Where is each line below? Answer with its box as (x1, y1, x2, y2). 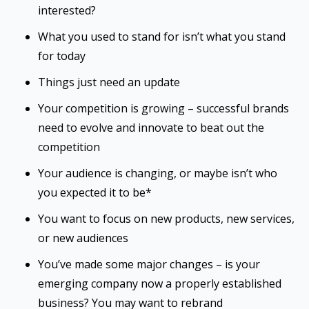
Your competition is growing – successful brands (38, 101, 289, 116)
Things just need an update (38, 74, 180, 90)
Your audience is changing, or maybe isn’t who (38, 166, 277, 181)
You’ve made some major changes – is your (38, 257, 260, 272)
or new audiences (38, 230, 128, 246)
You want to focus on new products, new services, (38, 211, 295, 226)
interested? (38, 3, 96, 18)
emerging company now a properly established (38, 276, 281, 291)
